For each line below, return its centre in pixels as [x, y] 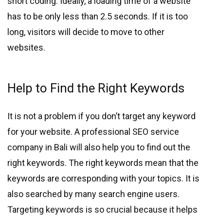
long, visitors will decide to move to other [86, 32]
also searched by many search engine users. [93, 194]
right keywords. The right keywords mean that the [103, 163]
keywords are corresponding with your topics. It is [103, 179]
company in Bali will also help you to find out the [99, 147]
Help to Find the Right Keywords [97, 88]
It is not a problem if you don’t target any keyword [101, 116]
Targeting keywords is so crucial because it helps [102, 210]
